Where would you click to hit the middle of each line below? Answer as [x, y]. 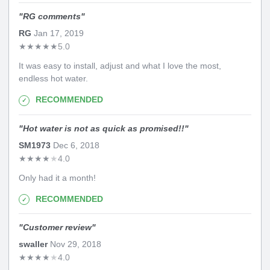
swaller [33, 244]
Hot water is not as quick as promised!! [104, 128]
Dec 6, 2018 [75, 145]
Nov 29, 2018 [74, 244]
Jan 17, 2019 [58, 33]
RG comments [52, 17]
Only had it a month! [57, 177]
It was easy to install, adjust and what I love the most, [120, 66]
